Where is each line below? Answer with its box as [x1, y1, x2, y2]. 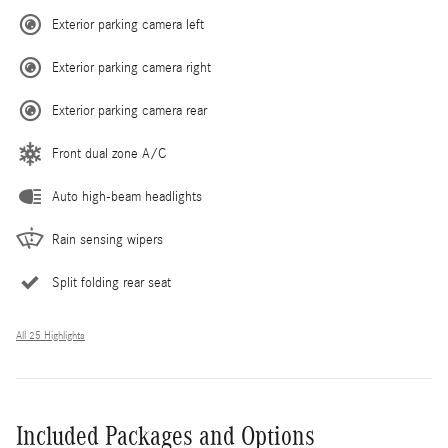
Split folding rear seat [52, 274, 171, 291]
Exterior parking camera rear [52, 102, 207, 119]
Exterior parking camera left [52, 16, 204, 33]
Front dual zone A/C [52, 145, 166, 162]
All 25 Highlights [16, 329, 85, 342]
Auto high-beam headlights [52, 188, 202, 205]
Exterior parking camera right [52, 59, 211, 76]
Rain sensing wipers [52, 231, 163, 248]
